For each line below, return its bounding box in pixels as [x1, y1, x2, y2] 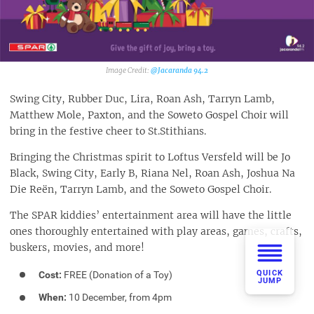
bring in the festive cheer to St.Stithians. [10, 124, 206, 137]
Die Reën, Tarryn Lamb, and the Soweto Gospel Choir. [10, 182, 271, 196]
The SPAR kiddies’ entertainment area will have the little [10, 208, 292, 221]
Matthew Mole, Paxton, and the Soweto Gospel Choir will [10, 108, 289, 121]
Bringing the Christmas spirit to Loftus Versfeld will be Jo [10, 150, 290, 163]
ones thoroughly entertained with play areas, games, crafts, [10, 224, 302, 238]
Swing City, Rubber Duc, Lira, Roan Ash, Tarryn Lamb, [10, 92, 275, 105]
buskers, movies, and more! [10, 240, 144, 254]
